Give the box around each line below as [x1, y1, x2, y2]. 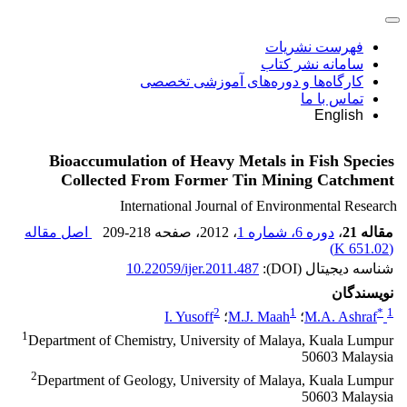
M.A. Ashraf [304, 309, 377, 325]
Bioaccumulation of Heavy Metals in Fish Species [49, 152, 394, 171]
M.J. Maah [228, 309, 290, 325]
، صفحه [151, 224, 200, 240]
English [314, 107, 363, 123]
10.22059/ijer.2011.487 [126, 261, 259, 276]
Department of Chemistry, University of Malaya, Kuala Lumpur [28, 333, 393, 349]
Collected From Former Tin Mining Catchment [61, 171, 394, 190]
